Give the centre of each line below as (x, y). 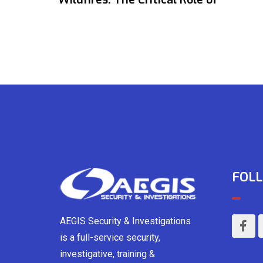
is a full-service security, (110, 237)
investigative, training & (107, 254)
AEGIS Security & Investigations (125, 221)
